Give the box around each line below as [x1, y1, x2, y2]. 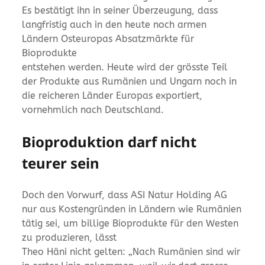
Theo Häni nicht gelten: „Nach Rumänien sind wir [22, 245, 241, 257]
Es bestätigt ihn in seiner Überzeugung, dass [22, 4, 218, 16]
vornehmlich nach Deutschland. [22, 104, 164, 115]
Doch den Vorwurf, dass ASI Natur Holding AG [22, 189, 228, 201]
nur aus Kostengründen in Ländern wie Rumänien [22, 203, 242, 215]
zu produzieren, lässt [22, 231, 117, 243]
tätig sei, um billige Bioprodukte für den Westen [22, 217, 239, 229]
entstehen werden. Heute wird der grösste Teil [22, 61, 228, 73]
